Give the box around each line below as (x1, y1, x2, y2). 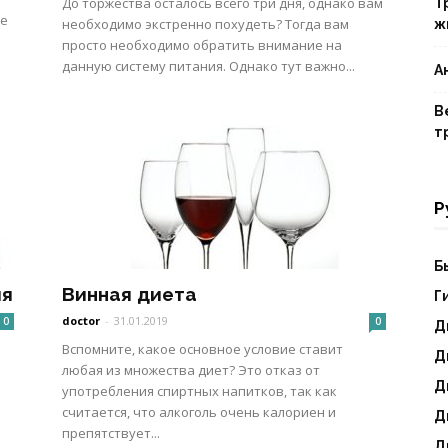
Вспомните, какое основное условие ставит (62, 340, 343, 358)
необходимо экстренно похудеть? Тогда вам (62, 15, 349, 33)
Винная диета (62, 283, 197, 305)
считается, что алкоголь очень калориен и (62, 403, 336, 421)
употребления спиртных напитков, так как (62, 382, 337, 400)
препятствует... (62, 424, 160, 442)
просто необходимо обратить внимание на (62, 36, 342, 54)
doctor (62, 313, 100, 328)
